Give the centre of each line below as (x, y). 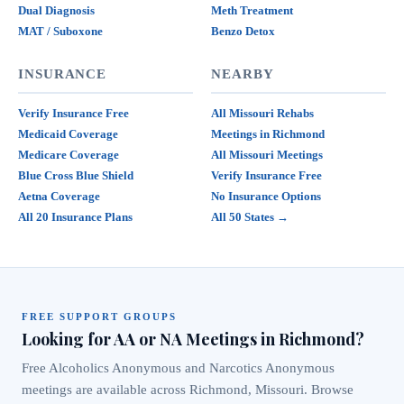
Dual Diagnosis (56, 10)
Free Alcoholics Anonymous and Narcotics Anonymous (178, 367)
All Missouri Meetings (267, 154)
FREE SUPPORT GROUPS (99, 316)
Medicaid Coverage (68, 133)
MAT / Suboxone (60, 31)
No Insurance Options (266, 196)
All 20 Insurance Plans (75, 216)
